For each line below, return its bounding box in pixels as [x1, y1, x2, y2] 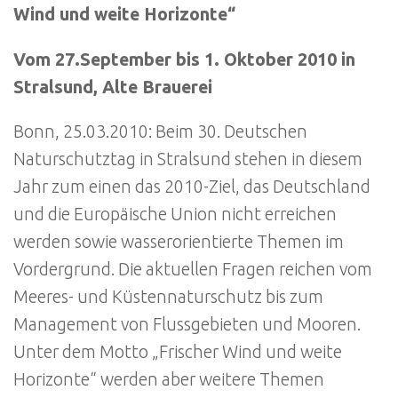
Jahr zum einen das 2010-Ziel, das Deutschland [13, 177, 370, 197]
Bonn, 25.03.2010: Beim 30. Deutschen [13, 122, 307, 142]
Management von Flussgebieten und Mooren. [13, 314, 361, 335]
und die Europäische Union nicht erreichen [13, 204, 337, 225]
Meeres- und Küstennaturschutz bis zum [13, 287, 323, 307]
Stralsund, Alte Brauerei [13, 76, 212, 97]
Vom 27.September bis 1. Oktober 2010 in [13, 49, 355, 69]
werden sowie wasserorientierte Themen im [13, 232, 344, 252]
